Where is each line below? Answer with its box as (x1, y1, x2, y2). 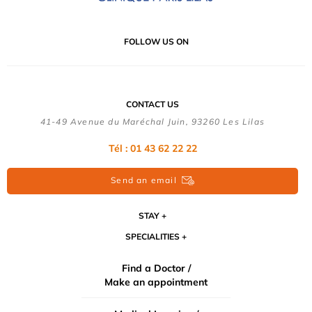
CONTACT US (126, 99, 179, 110)
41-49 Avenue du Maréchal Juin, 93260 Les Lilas (40, 116, 265, 127)
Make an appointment (104, 275, 208, 288)
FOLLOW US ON (123, 36, 189, 47)
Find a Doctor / (121, 261, 191, 274)
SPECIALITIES (125, 231, 180, 242)
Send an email (111, 174, 177, 185)
